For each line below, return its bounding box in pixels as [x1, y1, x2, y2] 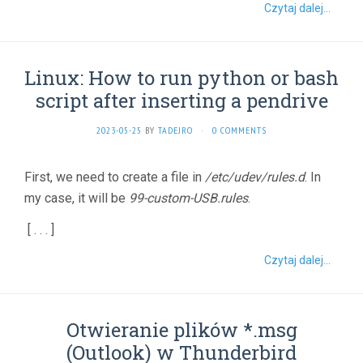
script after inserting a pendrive [35, 87, 328, 113]
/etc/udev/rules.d [205, 169, 305, 185]
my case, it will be [24, 190, 129, 206]
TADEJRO [158, 123, 193, 136]
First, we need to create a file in [24, 169, 205, 185]
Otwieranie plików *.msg [66, 316, 297, 343]
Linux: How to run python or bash [24, 64, 339, 91]
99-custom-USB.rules [129, 190, 248, 206]
